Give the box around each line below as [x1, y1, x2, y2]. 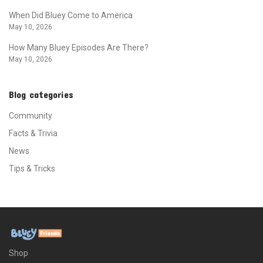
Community [9, 110, 52, 120]
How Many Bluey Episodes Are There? [9, 42, 149, 52]
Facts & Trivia [9, 128, 58, 138]
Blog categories [9, 88, 73, 100]
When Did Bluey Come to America [9, 10, 133, 20]
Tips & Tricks [9, 163, 55, 173]
